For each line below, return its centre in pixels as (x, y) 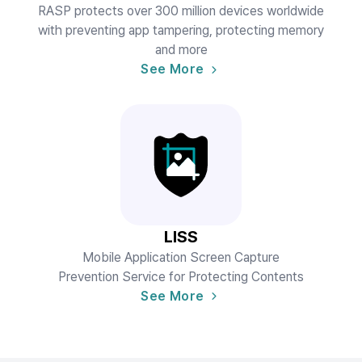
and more (181, 49)
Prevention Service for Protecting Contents (181, 276)
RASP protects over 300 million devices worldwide (181, 11)
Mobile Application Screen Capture (181, 257)
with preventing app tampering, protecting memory (181, 30)
